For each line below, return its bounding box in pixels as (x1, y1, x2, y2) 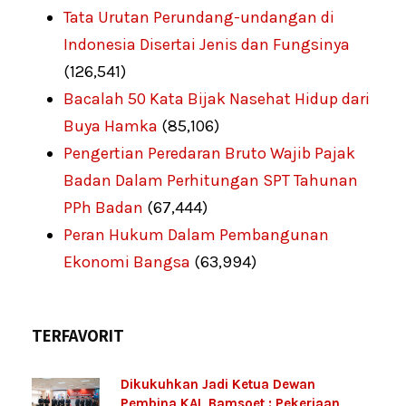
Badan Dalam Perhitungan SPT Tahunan (63, 170, 358, 191)
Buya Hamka (63, 116, 158, 137)
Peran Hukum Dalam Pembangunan (63, 225, 329, 246)
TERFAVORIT (32, 324, 124, 347)
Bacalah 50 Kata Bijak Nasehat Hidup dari (63, 89, 370, 110)
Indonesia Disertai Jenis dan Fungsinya (63, 34, 350, 55)
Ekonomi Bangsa (63, 252, 190, 273)
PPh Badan (63, 198, 143, 218)
